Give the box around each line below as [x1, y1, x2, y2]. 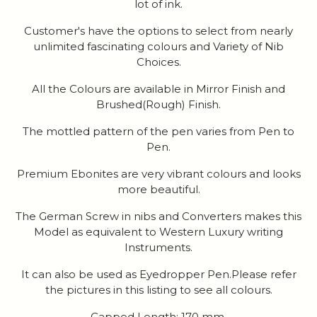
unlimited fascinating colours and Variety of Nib [33, 40, 284, 54]
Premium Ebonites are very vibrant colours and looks [16, 167, 301, 181]
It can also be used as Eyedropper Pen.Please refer [21, 267, 296, 282]
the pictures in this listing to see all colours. [45, 283, 272, 297]
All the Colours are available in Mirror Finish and [32, 82, 285, 96]
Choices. [136, 55, 181, 69]
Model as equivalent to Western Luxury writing [34, 225, 283, 239]
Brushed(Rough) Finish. [96, 98, 221, 112]
